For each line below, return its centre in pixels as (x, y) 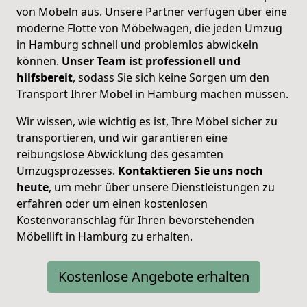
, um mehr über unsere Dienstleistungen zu (162, 187)
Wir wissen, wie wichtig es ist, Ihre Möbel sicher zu (147, 122)
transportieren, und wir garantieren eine (122, 138)
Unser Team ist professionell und (151, 61)
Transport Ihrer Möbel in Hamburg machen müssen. (152, 94)
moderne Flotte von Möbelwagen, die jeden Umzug (149, 28)
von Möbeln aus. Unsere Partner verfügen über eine (152, 12)
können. (39, 61)
